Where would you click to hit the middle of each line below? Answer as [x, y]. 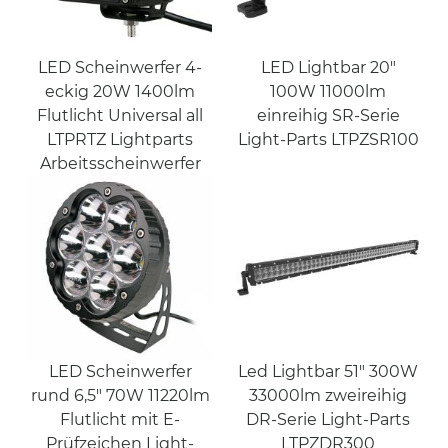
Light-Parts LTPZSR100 [328, 140]
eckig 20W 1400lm [120, 92]
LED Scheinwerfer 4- [120, 68]
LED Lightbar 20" [328, 68]
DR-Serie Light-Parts [328, 420]
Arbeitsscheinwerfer [120, 164]
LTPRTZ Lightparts [120, 140]
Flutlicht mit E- [120, 420]
